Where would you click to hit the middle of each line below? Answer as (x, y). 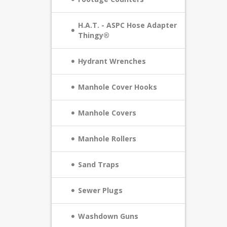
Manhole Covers (107, 113)
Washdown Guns (108, 216)
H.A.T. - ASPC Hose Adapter (127, 25)
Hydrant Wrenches (112, 61)
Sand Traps (99, 164)
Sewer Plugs (100, 190)
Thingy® (94, 35)
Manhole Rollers (107, 139)
